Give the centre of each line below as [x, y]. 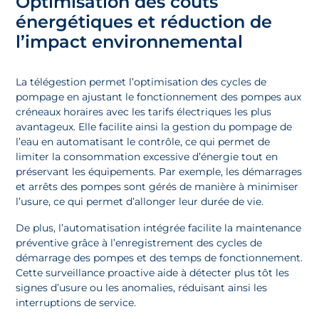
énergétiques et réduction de [144, 21]
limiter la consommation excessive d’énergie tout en [147, 156]
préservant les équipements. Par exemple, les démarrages [159, 171]
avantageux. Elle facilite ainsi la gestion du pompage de [154, 126]
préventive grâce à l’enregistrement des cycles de [139, 242]
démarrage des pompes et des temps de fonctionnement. [159, 257]
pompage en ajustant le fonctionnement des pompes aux [159, 96]
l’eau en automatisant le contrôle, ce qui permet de [143, 141]
